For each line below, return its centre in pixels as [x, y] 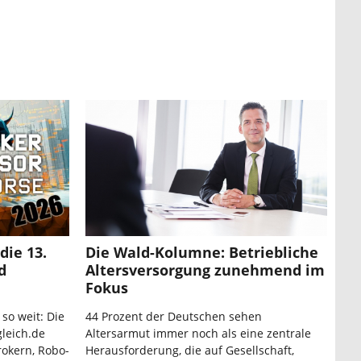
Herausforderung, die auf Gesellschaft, [190, 351]
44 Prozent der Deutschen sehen [174, 317]
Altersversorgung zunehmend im [205, 270]
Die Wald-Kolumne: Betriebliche [202, 253]
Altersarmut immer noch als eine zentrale [198, 334]
